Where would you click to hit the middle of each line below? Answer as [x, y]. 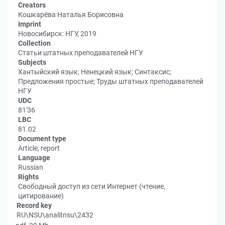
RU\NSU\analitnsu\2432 [55, 215]
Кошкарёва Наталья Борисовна [71, 15]
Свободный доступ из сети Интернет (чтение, [92, 186]
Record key [34, 205]
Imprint [30, 24]
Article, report [39, 148]
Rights [28, 177]
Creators [32, 5]
